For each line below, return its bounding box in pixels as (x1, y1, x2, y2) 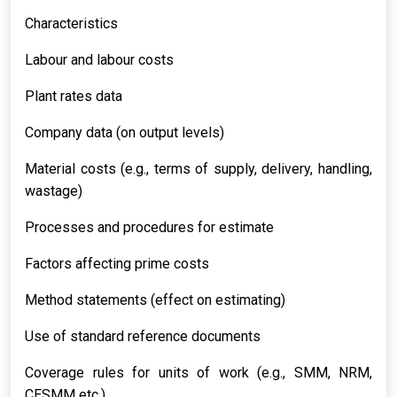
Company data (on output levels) (25, 124, 224, 141)
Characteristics (25, 15, 118, 32)
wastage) (25, 183, 82, 199)
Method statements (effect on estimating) (25, 292, 285, 308)
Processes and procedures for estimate (25, 219, 274, 236)
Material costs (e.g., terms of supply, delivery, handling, (25, 160, 372, 177)
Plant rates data (25, 88, 122, 105)
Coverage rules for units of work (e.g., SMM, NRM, (25, 364, 372, 381)
